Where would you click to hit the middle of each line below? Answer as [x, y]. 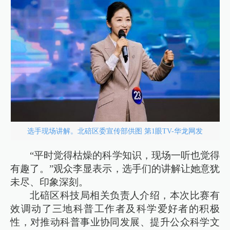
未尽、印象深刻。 [50, 182]
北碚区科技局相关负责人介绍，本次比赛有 [125, 196]
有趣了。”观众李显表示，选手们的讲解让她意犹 [115, 169]
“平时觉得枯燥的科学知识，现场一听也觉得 [125, 156]
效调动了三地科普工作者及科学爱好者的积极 [115, 209]
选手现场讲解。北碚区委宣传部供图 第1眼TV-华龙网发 [115, 131]
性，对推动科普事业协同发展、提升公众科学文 [115, 222]
